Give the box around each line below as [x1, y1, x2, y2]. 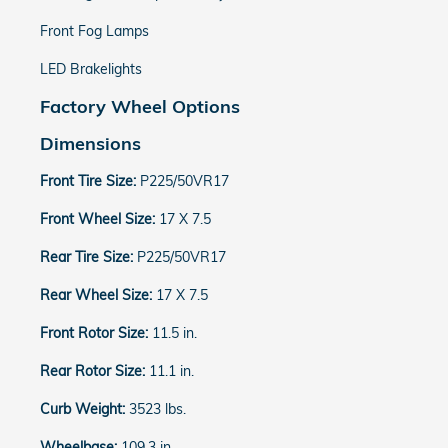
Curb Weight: [40, 400, 129, 418]
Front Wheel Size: [40, 210, 159, 228]
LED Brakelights [40, 60, 142, 78]
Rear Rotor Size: [40, 362, 149, 380]
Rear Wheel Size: [40, 286, 156, 304]
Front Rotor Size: [40, 324, 152, 342]
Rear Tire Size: [40, 248, 137, 266]
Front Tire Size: [40, 172, 140, 190]
